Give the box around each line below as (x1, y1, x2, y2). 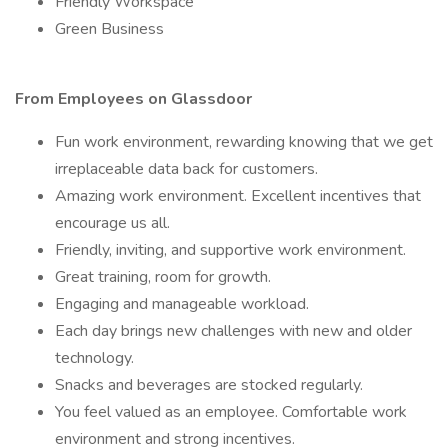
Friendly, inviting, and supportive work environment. (55, 239, 406, 261)
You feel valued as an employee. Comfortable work (55, 401, 407, 423)
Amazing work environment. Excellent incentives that (55, 185, 421, 207)
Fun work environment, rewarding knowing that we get (55, 131, 433, 153)
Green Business (55, 18, 164, 40)
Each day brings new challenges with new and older (55, 320, 412, 342)
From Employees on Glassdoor (15, 88, 252, 110)
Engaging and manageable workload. (55, 293, 309, 315)
